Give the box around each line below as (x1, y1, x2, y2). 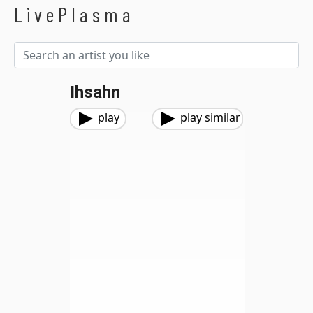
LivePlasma (14, 2, 135, 27)
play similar (180, 110, 240, 125)
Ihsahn (70, 82, 120, 102)
